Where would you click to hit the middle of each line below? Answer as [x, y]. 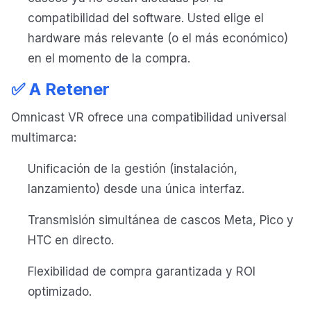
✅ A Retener [60, 90]
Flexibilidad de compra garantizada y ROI [142, 272]
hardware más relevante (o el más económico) [158, 39]
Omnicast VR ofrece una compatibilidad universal [149, 118]
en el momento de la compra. [109, 59]
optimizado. [60, 292]
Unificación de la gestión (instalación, [133, 169]
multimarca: [44, 138]
